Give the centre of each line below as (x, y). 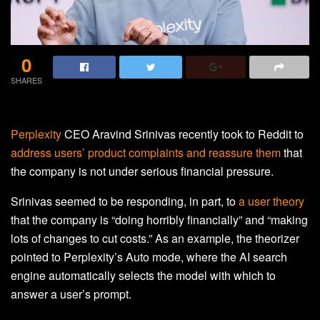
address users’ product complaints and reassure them (146, 152)
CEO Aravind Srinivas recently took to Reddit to (182, 134)
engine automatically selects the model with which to (143, 275)
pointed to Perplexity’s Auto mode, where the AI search (149, 256)
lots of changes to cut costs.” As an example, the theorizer (155, 238)
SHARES (26, 80)
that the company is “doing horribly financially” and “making (159, 219)
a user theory (271, 201)
